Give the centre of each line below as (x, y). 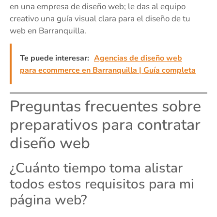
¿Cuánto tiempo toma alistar (96, 168)
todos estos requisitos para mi (102, 184)
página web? (48, 200)
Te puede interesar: (54, 58)
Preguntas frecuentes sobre (105, 107)
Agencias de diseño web (138, 58)
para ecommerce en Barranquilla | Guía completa (108, 70)
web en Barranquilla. (48, 31)
